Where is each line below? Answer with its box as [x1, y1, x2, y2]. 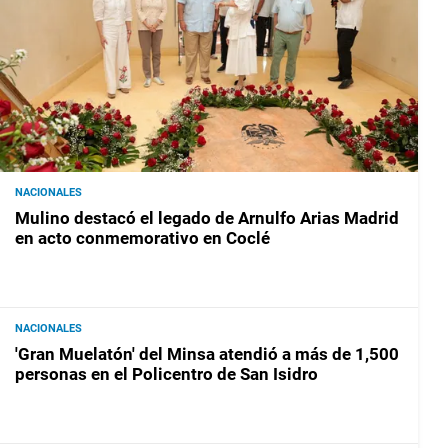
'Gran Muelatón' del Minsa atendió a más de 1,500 [15, 343, 399, 364]
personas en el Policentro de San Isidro [15, 363, 318, 384]
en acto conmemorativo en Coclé [15, 227, 270, 248]
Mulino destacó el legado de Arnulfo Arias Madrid [15, 207, 399, 228]
